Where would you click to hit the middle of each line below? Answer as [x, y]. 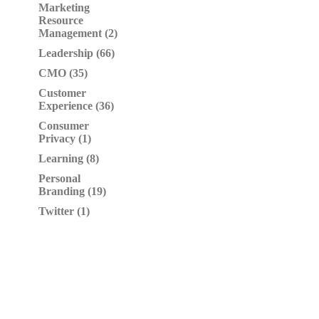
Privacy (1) [65, 138]
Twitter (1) [64, 211]
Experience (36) [76, 106]
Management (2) [78, 33]
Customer [62, 93]
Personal [59, 178]
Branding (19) [72, 191]
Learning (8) [69, 158]
